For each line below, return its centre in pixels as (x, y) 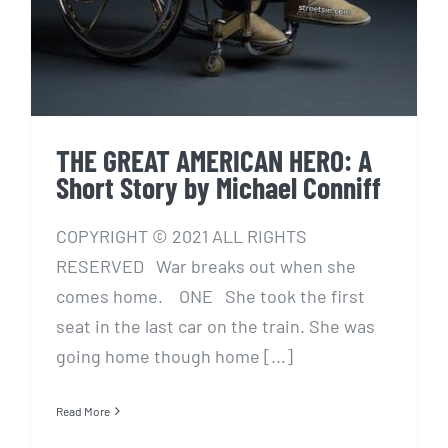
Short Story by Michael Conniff (218, 187)
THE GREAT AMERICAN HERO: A (214, 160)
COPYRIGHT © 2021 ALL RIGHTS (181, 236)
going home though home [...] (174, 356)
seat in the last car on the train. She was (215, 326)
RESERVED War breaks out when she (206, 266)
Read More (83, 411)
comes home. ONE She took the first (210, 296)
